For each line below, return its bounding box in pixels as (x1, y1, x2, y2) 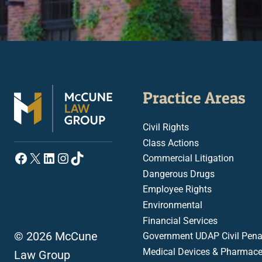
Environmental (143, 199, 202, 211)
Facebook (13, 149, 75, 166)
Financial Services (143, 215, 218, 226)
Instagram (56, 149, 119, 166)
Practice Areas (143, 88, 246, 108)
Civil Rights (143, 122, 189, 133)
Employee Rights (143, 184, 212, 195)
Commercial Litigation (143, 153, 234, 164)
